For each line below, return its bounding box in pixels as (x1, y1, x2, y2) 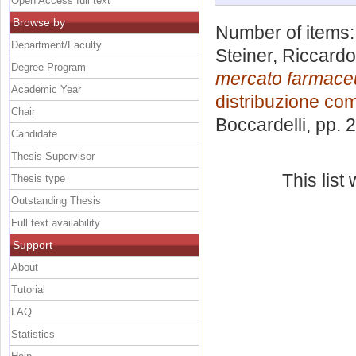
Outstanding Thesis (11, 194, 101, 207)
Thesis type (11, 172, 65, 184)
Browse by (13, 15, 65, 29)
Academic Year (11, 83, 81, 95)
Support (13, 238, 52, 251)
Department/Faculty (11, 38, 102, 51)
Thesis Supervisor (11, 149, 95, 162)
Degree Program (11, 60, 86, 73)
